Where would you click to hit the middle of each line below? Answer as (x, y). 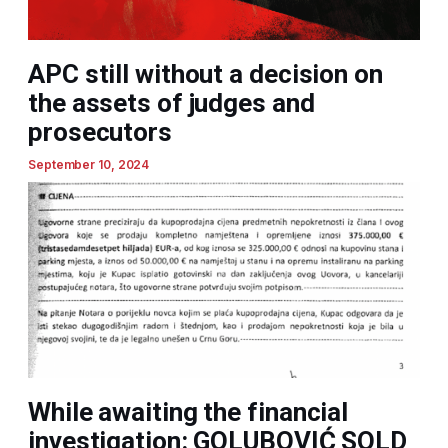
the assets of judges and (171, 103)
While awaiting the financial (188, 412)
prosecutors (100, 132)
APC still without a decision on (205, 74)
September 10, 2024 (89, 165)
